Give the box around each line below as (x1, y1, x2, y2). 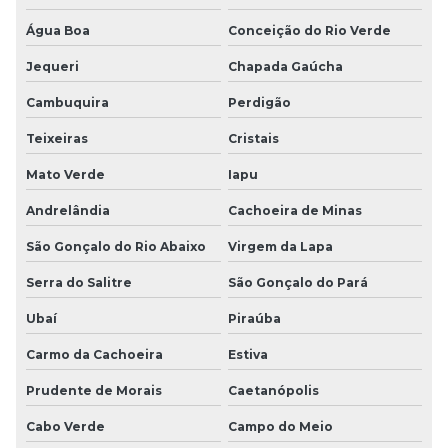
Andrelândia (26, 202, 110, 218)
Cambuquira (26, 94, 109, 110)
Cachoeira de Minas (227, 202, 362, 218)
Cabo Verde (26, 418, 105, 434)
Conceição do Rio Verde (227, 22, 391, 38)
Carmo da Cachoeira (26, 346, 163, 362)
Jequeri (26, 58, 79, 74)
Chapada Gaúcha (227, 58, 343, 74)
